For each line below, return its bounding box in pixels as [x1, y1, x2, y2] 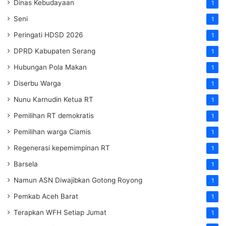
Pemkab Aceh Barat [14, 192, 78, 201]
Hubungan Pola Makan [14, 63, 87, 72]
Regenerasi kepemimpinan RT [14, 144, 110, 152]
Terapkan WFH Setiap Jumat [14, 208, 106, 217]
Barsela [14, 160, 38, 168]
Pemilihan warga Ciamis [14, 128, 91, 136]
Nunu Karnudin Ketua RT [14, 95, 93, 104]
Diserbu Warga [14, 79, 61, 88]
